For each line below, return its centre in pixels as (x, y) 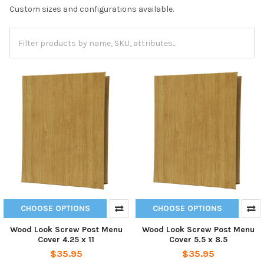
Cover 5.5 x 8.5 (198, 239)
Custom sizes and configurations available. (92, 9)
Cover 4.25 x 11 (66, 239)
